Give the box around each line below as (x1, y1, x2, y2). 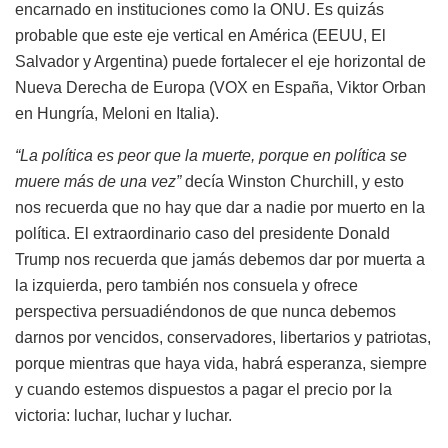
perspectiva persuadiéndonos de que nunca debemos (15, 302, 396, 320)
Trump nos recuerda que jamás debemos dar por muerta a (15, 250, 425, 268)
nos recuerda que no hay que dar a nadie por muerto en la (15, 198, 425, 216)
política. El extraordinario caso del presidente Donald (15, 224, 390, 242)
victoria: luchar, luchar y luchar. (15, 406, 232, 424)
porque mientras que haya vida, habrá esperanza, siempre (15, 354, 427, 372)
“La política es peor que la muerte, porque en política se (15, 146, 407, 164)
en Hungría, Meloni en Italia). (15, 104, 219, 122)
